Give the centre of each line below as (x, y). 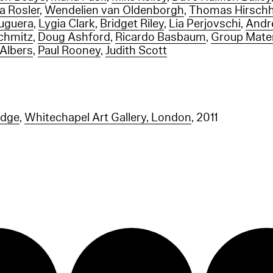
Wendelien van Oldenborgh (115, 10)
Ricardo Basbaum (161, 37)
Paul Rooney (69, 51)
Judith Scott (136, 51)
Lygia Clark (67, 24)
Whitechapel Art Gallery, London (108, 118)
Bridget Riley (132, 24)
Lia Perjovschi (205, 24)
